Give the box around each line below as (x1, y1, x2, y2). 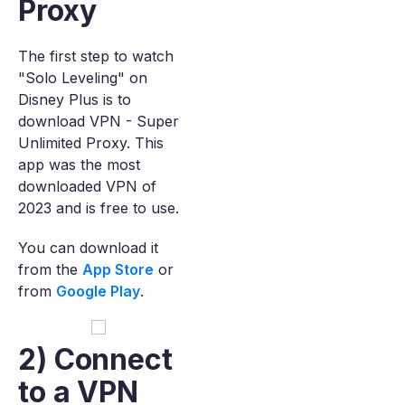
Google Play (56, 282, 140, 300)
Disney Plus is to (18, 90, 131, 108)
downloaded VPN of (18, 177, 156, 195)
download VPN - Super (18, 112, 179, 130)
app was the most (18, 155, 140, 174)
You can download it (18, 239, 158, 257)
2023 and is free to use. (18, 199, 179, 217)
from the (18, 260, 82, 278)
